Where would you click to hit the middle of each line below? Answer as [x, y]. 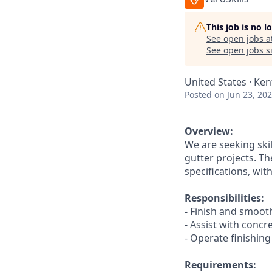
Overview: [209, 131]
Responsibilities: [224, 198]
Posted [198, 94]
